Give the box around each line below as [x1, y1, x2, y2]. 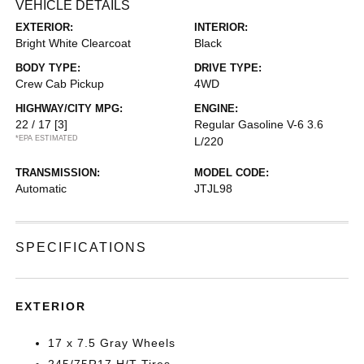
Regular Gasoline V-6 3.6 [194, 118, 323, 131]
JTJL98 [194, 182, 232, 195]
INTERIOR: [194, 21, 248, 33]
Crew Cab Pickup [15, 77, 105, 90]
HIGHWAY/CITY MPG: [15, 102, 123, 115]
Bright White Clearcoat [15, 37, 132, 50]
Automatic [15, 182, 67, 195]
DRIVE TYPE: [194, 62, 262, 74]
